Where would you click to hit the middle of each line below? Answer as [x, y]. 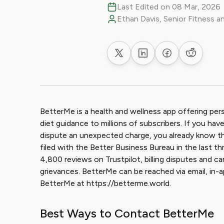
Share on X [137, 58]
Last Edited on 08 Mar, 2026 [169, 7]
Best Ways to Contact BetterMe [127, 213]
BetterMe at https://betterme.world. [105, 183]
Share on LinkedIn [174, 58]
